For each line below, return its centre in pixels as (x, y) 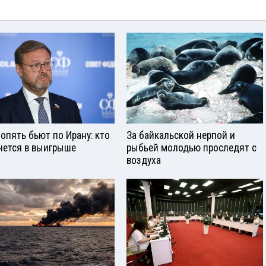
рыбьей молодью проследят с (191, 148)
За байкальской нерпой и (181, 135)
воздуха (144, 160)
